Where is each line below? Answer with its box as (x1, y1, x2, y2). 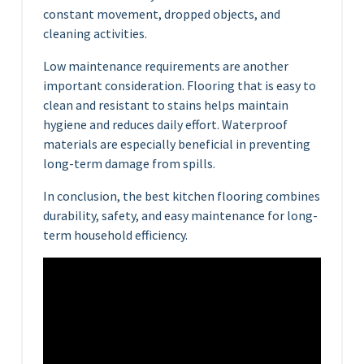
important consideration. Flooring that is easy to (43, 77, 316, 94)
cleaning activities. (43, 25, 147, 42)
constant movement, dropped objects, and (43, 6, 280, 23)
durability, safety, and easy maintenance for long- (43, 207, 318, 224)
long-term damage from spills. (43, 155, 215, 172)
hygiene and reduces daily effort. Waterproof (43, 116, 288, 133)
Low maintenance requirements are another (43, 58, 288, 75)
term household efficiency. (43, 227, 188, 244)
